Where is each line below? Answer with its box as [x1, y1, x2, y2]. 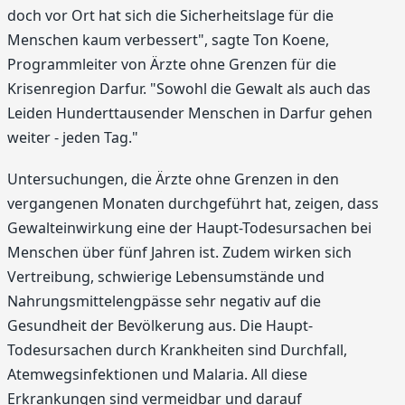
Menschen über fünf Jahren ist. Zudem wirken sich [7, 241, 352, 262]
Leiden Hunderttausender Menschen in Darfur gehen [7, 103, 372, 124]
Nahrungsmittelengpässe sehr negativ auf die [7, 290, 321, 311]
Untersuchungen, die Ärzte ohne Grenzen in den [7, 168, 339, 189]
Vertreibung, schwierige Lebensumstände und [7, 266, 325, 287]
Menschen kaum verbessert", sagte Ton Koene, [7, 30, 329, 51]
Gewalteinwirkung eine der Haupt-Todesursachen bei [7, 217, 372, 238]
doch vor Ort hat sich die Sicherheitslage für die [7, 5, 334, 26]
